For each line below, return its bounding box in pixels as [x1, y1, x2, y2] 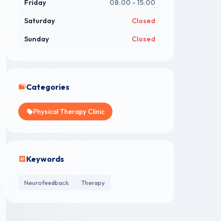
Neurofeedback [24, 178, 69, 186]
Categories [26, 82, 70, 92]
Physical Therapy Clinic [33, 107, 105, 116]
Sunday [24, 35, 49, 44]
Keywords [26, 154, 64, 164]
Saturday [24, 16, 55, 26]
